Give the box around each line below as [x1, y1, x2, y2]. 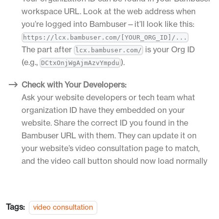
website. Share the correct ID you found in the [22, 117, 188, 128]
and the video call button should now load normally [22, 155, 207, 166]
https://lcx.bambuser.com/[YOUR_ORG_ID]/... [23, 33, 188, 41]
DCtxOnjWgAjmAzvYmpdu [41, 59, 120, 66]
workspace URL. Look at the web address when [22, 6, 196, 16]
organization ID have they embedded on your [22, 105, 185, 115]
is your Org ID [143, 44, 196, 54]
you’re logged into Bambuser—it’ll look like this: [22, 19, 195, 29]
